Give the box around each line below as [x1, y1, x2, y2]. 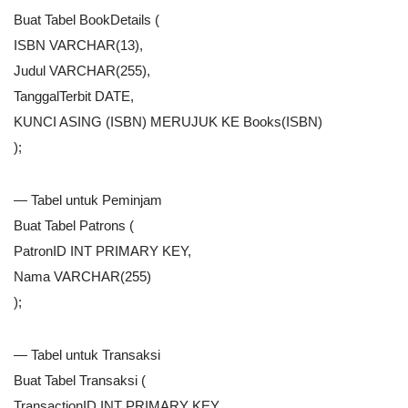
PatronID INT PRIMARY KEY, [14, 243, 191, 260]
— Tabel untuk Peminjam [14, 192, 162, 209]
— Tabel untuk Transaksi [14, 347, 160, 363]
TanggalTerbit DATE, [14, 88, 134, 105]
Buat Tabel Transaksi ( [14, 372, 146, 389]
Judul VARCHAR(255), [14, 63, 150, 79]
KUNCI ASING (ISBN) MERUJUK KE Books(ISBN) [14, 114, 322, 130]
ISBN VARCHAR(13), [14, 37, 143, 54]
